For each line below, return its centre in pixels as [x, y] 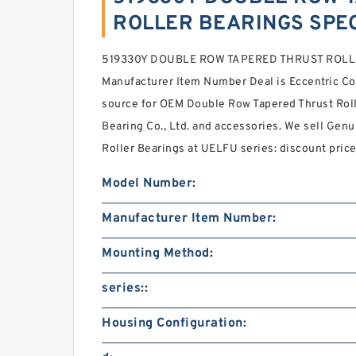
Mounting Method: [157, 253]
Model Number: [149, 184]
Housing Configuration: [174, 323]
